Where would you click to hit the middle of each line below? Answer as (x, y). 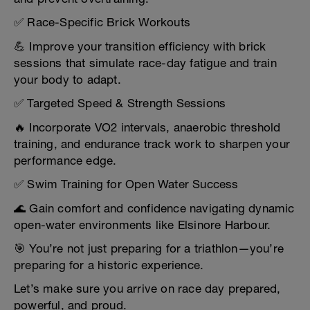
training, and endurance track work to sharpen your (152, 144)
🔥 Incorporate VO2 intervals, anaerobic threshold (147, 127)
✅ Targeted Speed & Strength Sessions (120, 103)
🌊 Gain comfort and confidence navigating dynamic (154, 208)
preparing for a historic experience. (109, 265)
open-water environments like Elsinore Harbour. (143, 225)
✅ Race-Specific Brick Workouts (102, 22)
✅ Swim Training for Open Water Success (126, 184)
